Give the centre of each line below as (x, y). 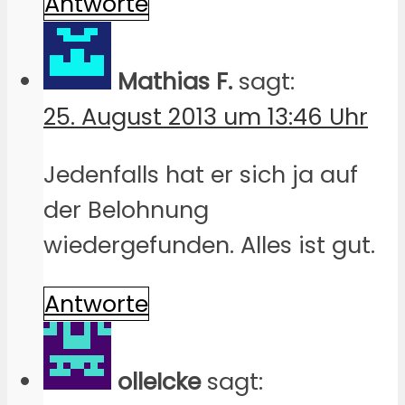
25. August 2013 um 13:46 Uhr (206, 116)
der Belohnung (126, 210)
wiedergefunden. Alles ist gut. (209, 245)
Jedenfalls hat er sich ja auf (201, 175)
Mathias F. (175, 81)
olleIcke (159, 381)
